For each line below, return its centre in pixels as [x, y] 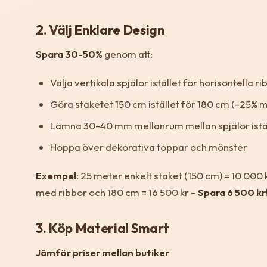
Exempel [56, 175]
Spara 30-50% [69, 54]
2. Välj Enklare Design [100, 30]
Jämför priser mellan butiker [103, 252]
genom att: [128, 54]
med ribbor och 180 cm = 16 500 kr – [117, 192]
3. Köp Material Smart [103, 228]
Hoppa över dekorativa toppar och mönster [149, 147]
